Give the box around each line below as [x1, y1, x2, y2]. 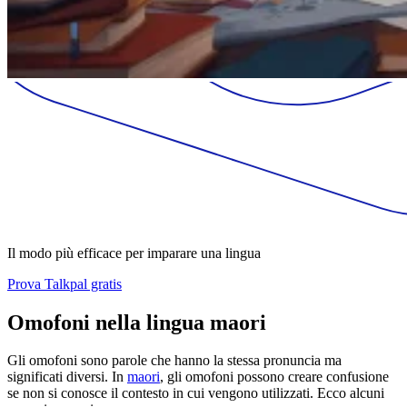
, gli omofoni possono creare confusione [160, 369, 389, 385]
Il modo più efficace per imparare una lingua [7, 244, 261, 261]
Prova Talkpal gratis [7, 275, 122, 292]
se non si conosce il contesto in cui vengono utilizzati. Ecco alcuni [7, 385, 384, 402]
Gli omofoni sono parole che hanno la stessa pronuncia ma [7, 352, 342, 369]
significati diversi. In [7, 369, 127, 385]
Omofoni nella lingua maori [7, 310, 266, 334]
